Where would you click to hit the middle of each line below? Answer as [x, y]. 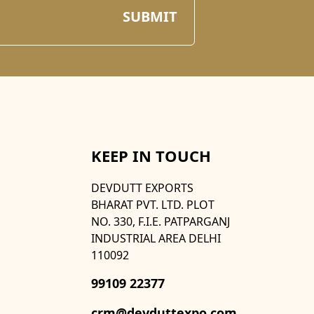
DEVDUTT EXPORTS [142, 188]
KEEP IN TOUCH [151, 156]
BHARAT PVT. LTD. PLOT [153, 205]
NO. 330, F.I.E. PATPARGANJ [161, 222]
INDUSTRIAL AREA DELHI [156, 239]
